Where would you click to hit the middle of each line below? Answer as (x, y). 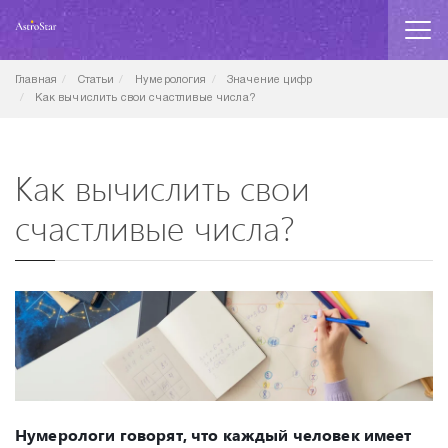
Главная (36, 80)
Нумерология (170, 80)
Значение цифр (269, 80)
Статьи (96, 80)
